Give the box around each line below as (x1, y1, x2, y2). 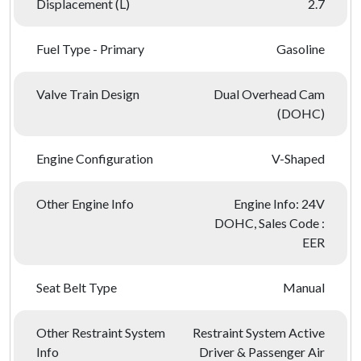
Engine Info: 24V (234, 196, 325, 211)
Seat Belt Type (36, 280, 117, 295)
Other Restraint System (36, 325, 165, 340)
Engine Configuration (36, 151, 153, 166)
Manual (283, 280, 325, 295)
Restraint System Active (193, 325, 325, 340)
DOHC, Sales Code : (214, 215, 325, 230)
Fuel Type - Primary (36, 41, 144, 56)
